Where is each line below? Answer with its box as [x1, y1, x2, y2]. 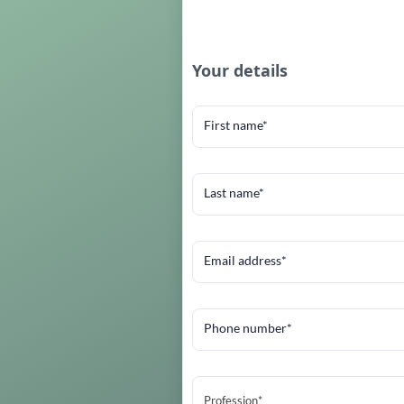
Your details [191, 60, 288, 81]
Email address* [203, 252, 287, 268]
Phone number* [203, 320, 292, 335]
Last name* [203, 185, 264, 200]
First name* [203, 117, 268, 133]
